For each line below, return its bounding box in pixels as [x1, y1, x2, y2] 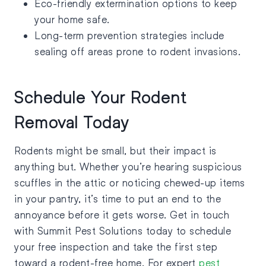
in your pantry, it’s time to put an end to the [14, 192, 221, 205]
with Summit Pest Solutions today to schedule [14, 224, 231, 237]
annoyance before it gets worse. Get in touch [14, 208, 229, 221]
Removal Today [14, 112, 129, 132]
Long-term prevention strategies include [34, 29, 224, 42]
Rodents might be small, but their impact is [14, 144, 217, 157]
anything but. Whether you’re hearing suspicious [14, 160, 242, 173]
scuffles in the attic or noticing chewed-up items [14, 176, 245, 189]
